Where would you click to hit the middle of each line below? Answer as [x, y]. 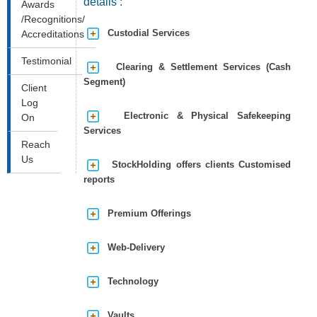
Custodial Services [144, 33]
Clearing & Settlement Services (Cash [195, 67]
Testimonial [46, 61]
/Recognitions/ [53, 19]
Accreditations [53, 34]
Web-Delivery [132, 247]
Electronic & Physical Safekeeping [195, 116]
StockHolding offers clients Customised [195, 165]
